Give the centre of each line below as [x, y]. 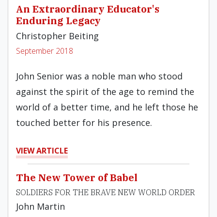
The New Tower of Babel [77, 178]
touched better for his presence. [84, 123]
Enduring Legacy [58, 21]
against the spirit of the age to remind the [105, 92]
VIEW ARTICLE [42, 151]
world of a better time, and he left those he [107, 107]
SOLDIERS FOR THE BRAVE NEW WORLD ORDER [106, 192]
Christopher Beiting [57, 36]
